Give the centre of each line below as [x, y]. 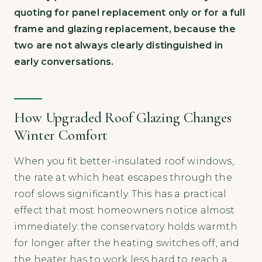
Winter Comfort [61, 135]
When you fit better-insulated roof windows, [124, 161]
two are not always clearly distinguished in [118, 45]
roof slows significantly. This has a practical [120, 194]
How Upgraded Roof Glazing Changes [123, 117]
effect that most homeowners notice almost [125, 210]
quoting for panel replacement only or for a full [130, 12]
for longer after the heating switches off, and [127, 243]
